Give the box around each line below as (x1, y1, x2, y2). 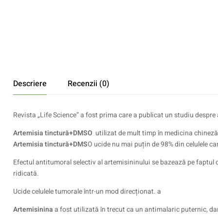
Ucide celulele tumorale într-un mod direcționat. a (13, 186, 161, 197)
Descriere (13, 78, 47, 90)
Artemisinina (13, 204, 53, 215)
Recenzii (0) (68, 78, 109, 90)
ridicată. (13, 168, 39, 179)
